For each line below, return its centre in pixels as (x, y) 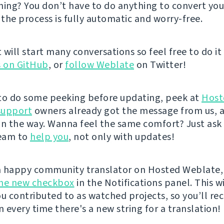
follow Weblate (99, 64)
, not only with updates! (121, 136)
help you (49, 136)
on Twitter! (160, 64)
